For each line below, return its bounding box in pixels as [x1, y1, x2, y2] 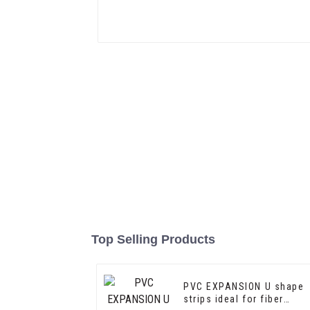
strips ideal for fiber [183, 293, 284, 305]
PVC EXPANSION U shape [183, 281, 304, 293]
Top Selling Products [91, 232, 215, 247]
